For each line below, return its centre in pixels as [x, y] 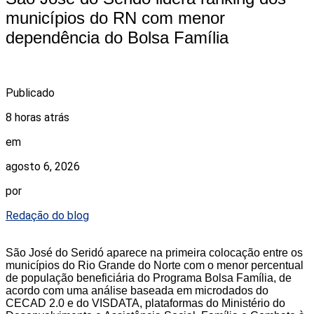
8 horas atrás [37, 117]
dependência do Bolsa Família [117, 37]
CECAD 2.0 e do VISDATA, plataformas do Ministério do [145, 303]
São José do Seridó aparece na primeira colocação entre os [154, 252]
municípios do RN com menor [115, 18]
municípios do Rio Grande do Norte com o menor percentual [155, 265]
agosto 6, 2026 [43, 166]
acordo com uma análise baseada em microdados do [137, 290]
